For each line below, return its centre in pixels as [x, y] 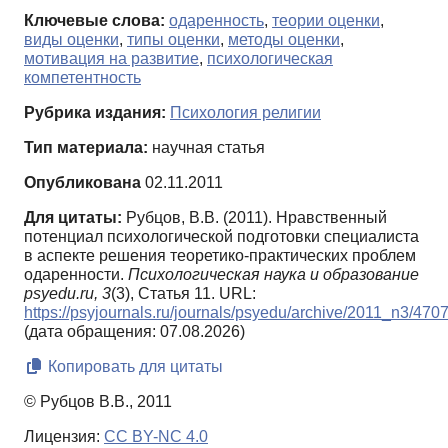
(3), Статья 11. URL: [183, 294]
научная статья [206, 148]
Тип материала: [86, 148]
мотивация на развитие [111, 59]
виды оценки [71, 40]
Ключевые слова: [94, 21]
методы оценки [284, 40]
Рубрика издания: [95, 113]
